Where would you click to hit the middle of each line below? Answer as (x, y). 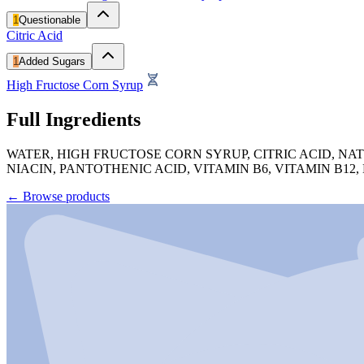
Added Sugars (52, 61)
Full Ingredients (74, 119)
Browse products (66, 196)
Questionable (50, 19)
